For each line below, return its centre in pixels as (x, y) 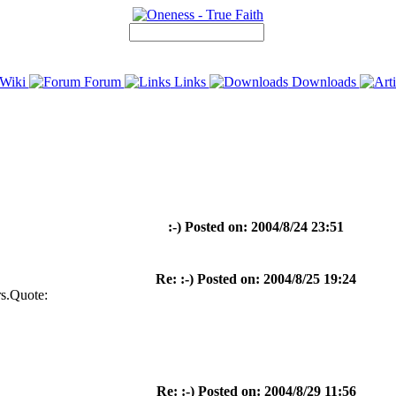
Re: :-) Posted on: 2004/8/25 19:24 (256, 279)
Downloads (324, 82)
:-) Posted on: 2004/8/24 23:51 (256, 227)
